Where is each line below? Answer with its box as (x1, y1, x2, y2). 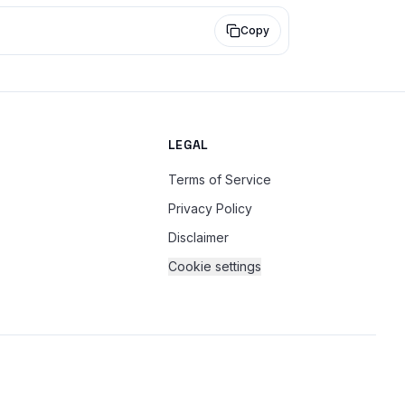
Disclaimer (167, 230, 229, 245)
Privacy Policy (167, 201, 252, 216)
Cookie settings (167, 259, 261, 274)
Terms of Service (167, 172, 271, 187)
